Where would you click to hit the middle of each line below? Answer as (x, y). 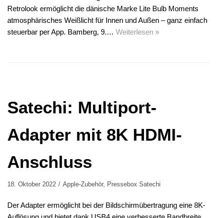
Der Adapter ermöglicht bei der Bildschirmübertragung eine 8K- (106, 205)
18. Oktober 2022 (32, 184)
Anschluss (50, 162)
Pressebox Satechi (134, 184)
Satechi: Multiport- (82, 107)
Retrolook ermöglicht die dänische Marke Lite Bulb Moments (103, 8)
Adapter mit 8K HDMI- (95, 134)
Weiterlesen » (137, 32)
